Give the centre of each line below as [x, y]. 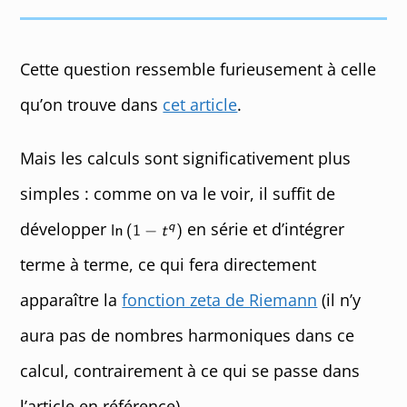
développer [66, 229]
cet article [200, 104]
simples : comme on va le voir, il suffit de [178, 194]
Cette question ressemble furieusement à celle [199, 69]
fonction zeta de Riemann [220, 300]
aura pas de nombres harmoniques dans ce [188, 335]
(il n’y [339, 300]
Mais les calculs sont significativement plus [186, 158]
